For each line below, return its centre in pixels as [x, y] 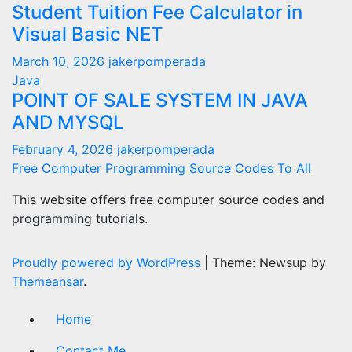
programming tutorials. [80, 218]
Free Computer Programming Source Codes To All [161, 168]
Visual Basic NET [88, 34]
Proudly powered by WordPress [108, 262]
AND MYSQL [68, 122]
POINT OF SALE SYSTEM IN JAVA [160, 100]
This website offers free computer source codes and [168, 200]
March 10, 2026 [60, 61]
